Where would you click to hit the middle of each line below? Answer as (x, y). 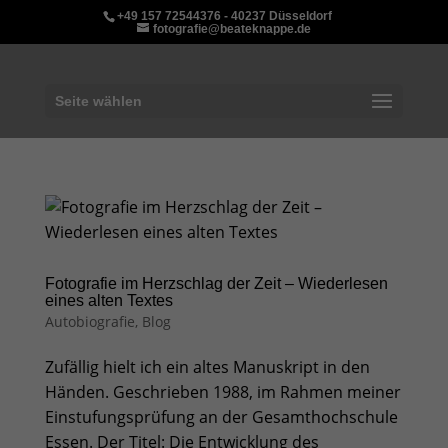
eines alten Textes (108, 300)
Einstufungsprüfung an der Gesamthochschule (221, 417)
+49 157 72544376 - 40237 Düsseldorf (224, 16)
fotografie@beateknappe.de (231, 29)
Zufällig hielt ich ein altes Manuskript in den (207, 367)
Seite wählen (98, 101)
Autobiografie (89, 321)
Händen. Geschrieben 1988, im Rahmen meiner (222, 392)
